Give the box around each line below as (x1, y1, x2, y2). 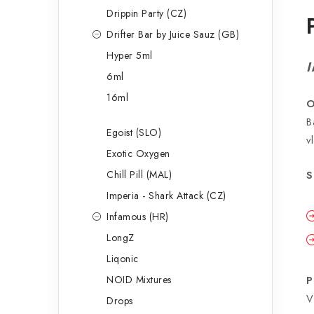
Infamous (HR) (107, 210, 169, 224)
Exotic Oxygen (107, 146, 170, 161)
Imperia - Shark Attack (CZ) (107, 189, 226, 203)
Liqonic (107, 252, 139, 266)
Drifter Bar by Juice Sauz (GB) (107, 27, 239, 41)
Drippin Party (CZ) (107, 6, 186, 20)
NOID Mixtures (107, 273, 172, 287)
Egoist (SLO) (107, 125, 161, 139)
